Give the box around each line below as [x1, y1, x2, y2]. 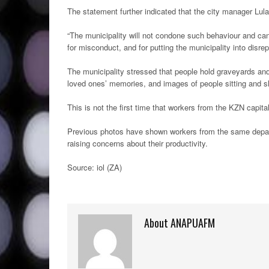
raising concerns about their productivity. [67, 138, 208, 149]
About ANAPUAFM [144, 215, 215, 231]
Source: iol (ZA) [67, 162, 122, 173]
